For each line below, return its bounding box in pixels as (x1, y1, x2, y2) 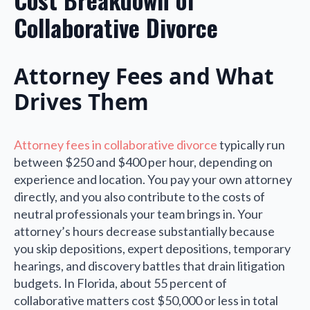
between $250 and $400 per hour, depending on (14, 154, 273, 170)
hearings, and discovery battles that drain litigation (14, 257, 285, 273)
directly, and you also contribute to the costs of (14, 188, 265, 204)
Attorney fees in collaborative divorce (14, 136, 217, 152)
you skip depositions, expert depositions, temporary (14, 240, 291, 256)
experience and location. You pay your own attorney (14, 171, 292, 187)
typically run (217, 136, 285, 152)
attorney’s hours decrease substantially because (14, 223, 275, 239)
